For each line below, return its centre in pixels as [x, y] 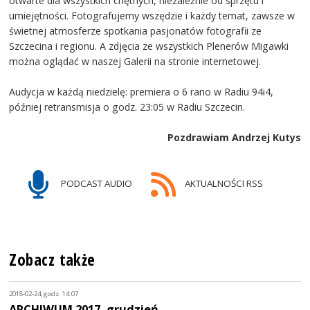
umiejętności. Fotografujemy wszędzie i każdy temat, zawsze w [152, 16]
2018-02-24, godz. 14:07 [44, 294]
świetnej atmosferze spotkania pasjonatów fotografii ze [136, 31]
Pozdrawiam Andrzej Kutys [234, 138]
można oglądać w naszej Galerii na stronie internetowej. [135, 62]
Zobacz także [52, 260]
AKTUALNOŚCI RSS [222, 184]
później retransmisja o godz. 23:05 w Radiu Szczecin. [127, 107]
